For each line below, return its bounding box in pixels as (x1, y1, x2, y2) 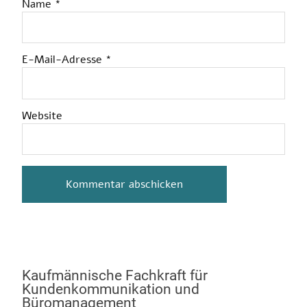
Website (22, 108, 62, 123)
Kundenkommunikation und (22, 281, 199, 298)
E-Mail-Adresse (22, 52, 106, 68)
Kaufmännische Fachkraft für (22, 267, 208, 284)
